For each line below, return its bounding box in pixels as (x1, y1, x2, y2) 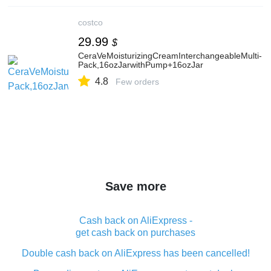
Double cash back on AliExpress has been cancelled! (21, 248, 250, 258)
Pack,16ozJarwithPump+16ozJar (78, 60, 203, 70)
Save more (105, 180, 166, 193)
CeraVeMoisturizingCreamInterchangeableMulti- (78, 51, 262, 60)
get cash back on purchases (76, 227, 195, 238)
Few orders (116, 77, 159, 87)
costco (78, 18, 103, 27)
